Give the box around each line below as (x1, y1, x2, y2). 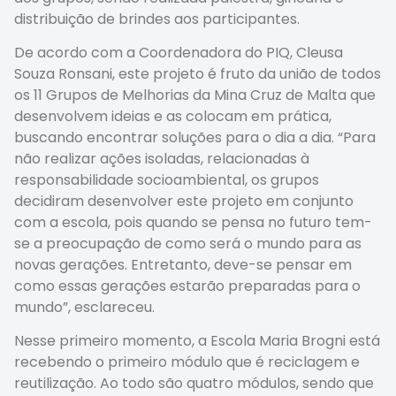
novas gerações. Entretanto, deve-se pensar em (14, 255, 352, 276)
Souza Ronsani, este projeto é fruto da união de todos (14, 64, 381, 85)
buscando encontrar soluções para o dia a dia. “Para (14, 127, 376, 148)
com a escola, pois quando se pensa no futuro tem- (14, 212, 372, 233)
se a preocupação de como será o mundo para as (14, 233, 362, 255)
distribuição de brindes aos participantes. (14, 8, 300, 29)
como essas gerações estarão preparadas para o (14, 276, 361, 297)
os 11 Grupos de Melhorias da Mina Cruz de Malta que (14, 85, 376, 106)
